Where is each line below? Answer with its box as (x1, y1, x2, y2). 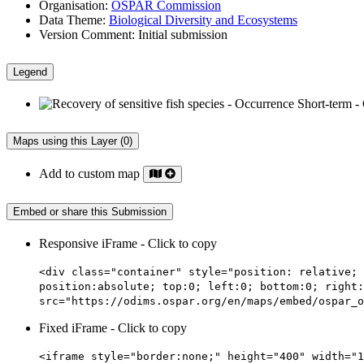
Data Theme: (39, 12, 106, 27)
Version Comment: (39, 27, 135, 41)
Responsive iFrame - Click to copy (39, 236, 217, 251)
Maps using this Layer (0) (13, 134, 132, 147)
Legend (13, 65, 47, 78)
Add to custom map (39, 166, 143, 180)
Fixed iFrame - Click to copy (39, 321, 187, 336)
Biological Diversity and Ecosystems (109, 12, 297, 27)
